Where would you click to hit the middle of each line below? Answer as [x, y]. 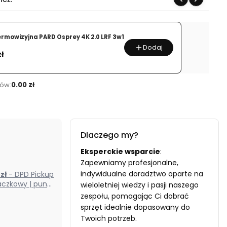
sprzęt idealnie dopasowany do [135, 207]
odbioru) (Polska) [39, 193]
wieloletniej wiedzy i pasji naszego [140, 185]
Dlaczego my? [109, 135]
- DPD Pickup [12, 174]
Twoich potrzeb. [109, 218]
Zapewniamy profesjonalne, [129, 162]
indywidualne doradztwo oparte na [142, 174]
